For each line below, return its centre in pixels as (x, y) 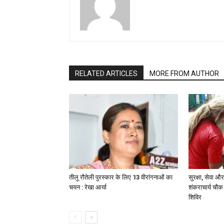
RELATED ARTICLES (106, 73)
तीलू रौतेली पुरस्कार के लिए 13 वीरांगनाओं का (121, 177)
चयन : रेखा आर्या (88, 187)
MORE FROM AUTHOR (184, 73)
